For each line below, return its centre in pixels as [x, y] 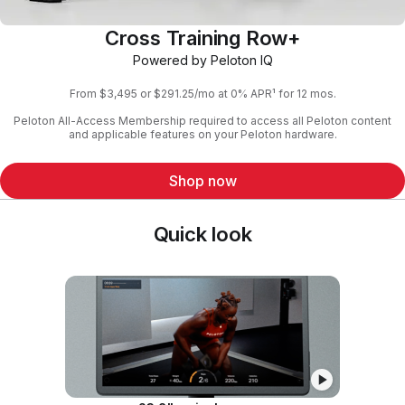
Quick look [202, 234]
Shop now [202, 180]
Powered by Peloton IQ [202, 60]
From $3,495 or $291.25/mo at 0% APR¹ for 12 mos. [202, 93]
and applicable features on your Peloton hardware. [202, 134]
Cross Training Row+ [202, 38]
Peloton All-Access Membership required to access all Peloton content [202, 120]
